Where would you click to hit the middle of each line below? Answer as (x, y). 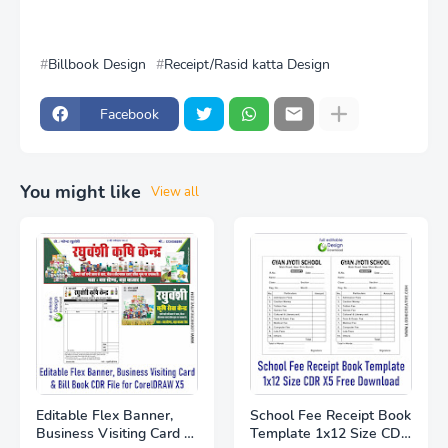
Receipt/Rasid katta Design (247, 64)
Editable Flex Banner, (104, 415)
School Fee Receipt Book (330, 415)
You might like (80, 192)
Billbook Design (97, 64)
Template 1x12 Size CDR (330, 433)
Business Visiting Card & (115, 433)
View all (175, 192)
